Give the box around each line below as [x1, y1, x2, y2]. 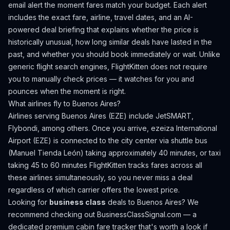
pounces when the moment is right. [8, 87, 126, 95]
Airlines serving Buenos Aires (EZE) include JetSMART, [8, 111, 194, 120]
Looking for [8, 198, 49, 206]
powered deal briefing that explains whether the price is [8, 25, 199, 34]
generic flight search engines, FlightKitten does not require [8, 62, 207, 71]
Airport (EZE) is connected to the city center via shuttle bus [8, 136, 207, 145]
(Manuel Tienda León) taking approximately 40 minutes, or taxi [8, 148, 221, 157]
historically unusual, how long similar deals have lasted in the [8, 37, 212, 46]
